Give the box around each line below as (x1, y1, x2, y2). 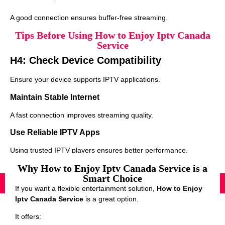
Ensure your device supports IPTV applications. (10, 75, 160, 84)
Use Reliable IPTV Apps (10, 128, 100, 137)
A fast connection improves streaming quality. (10, 110, 153, 119)
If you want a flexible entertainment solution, (15, 184, 157, 192)
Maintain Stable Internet (10, 92, 99, 101)
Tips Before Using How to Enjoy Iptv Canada (15, 30, 210, 41)
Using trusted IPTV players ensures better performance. (10, 146, 188, 155)
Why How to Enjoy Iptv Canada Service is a (18, 162, 207, 174)
